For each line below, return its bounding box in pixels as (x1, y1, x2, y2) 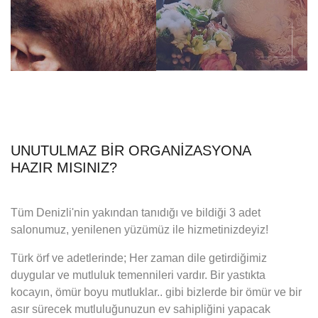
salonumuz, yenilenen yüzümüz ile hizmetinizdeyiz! (11, 223, 268, 236)
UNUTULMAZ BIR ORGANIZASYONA (11, 142, 251, 158)
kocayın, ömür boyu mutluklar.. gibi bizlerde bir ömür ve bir (11, 285, 302, 298)
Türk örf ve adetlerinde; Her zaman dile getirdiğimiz (11, 251, 267, 264)
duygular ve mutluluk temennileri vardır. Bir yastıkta (11, 268, 265, 281)
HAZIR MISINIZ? (11, 159, 117, 175)
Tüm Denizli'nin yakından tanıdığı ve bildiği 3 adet (11, 206, 261, 219)
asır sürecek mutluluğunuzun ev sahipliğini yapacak (11, 302, 270, 315)
